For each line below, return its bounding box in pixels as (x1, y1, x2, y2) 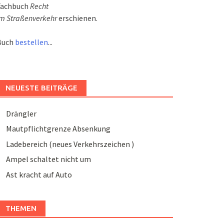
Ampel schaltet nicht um (5, 154, 91, 164)
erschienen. (56, 13, 97, 23)
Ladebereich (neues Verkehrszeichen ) (5, 138, 134, 149)
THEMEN (5, 203, 36, 212)
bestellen (14, 37, 48, 47)
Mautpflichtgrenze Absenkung (5, 123, 110, 134)
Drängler (5, 108, 36, 118)
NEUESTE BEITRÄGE (5, 83, 77, 92)
